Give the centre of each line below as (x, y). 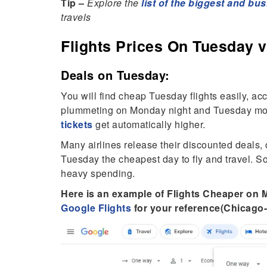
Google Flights (96, 208)
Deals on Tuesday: (115, 75)
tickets (77, 124)
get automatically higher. (149, 124)
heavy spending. (99, 173)
